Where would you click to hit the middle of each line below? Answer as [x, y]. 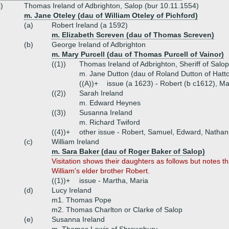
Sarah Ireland [101, 93]
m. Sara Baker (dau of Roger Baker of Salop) [128, 151]
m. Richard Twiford [110, 122]
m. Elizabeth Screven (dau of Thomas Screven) [133, 35]
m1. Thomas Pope [82, 200]
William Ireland [75, 142]
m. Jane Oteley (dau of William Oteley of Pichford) [111, 15]
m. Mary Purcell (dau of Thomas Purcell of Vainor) [138, 54]
